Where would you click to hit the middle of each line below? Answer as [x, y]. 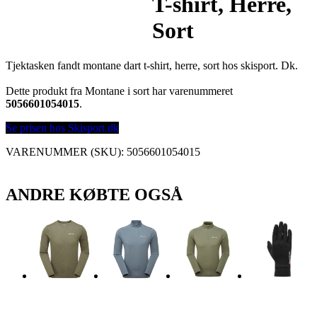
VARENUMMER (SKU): [66, 151]
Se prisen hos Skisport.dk [62, 127]
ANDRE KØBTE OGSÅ [94, 194]
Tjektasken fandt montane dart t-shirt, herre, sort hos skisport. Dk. [152, 65]
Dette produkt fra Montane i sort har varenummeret [119, 91]
